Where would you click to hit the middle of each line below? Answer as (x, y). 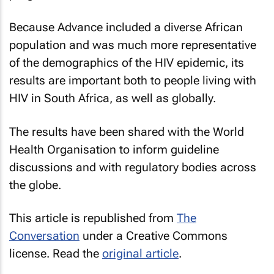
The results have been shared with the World (127, 131)
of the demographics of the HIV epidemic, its (127, 63)
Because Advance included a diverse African (126, 27)
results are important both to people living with (133, 80)
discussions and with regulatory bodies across (133, 167)
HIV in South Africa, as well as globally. (113, 98)
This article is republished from (93, 218)
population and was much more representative (133, 45)
